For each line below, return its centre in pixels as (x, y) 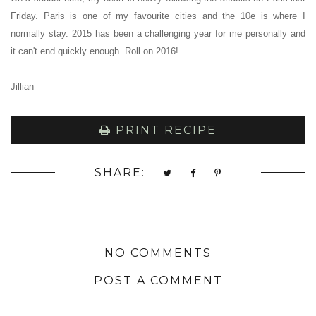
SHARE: (120, 173)
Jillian (22, 87)
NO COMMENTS (158, 253)
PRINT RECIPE (164, 130)
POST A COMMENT (158, 280)
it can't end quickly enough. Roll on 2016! (95, 51)
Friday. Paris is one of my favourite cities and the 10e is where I (158, 16)
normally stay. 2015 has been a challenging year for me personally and (158, 34)
